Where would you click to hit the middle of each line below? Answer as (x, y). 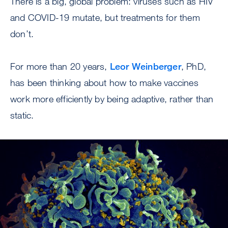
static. (22, 115)
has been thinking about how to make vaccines (104, 82)
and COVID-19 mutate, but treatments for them (105, 17)
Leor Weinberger (145, 66)
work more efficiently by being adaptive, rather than (112, 99)
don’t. (22, 34)
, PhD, (194, 66)
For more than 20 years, (60, 66)
